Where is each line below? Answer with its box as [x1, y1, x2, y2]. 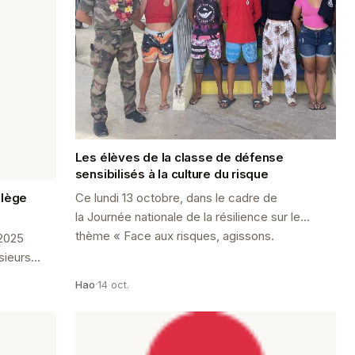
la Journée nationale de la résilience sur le [74, 209, 300, 225]
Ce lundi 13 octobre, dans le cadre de [74, 190, 277, 206]
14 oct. [97, 278, 129, 292]
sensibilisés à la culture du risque [74, 166, 269, 182]
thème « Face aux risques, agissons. [74, 228, 274, 244]
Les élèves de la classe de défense [74, 150, 284, 166]
